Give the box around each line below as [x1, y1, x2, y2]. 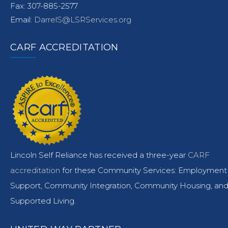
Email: [10, 15, 34, 24]
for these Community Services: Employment [62, 165, 227, 175]
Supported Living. [10, 196, 76, 206]
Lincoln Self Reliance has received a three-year [10, 150, 188, 160]
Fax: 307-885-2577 [10, 1, 78, 11]
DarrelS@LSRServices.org [34, 15, 131, 24]
